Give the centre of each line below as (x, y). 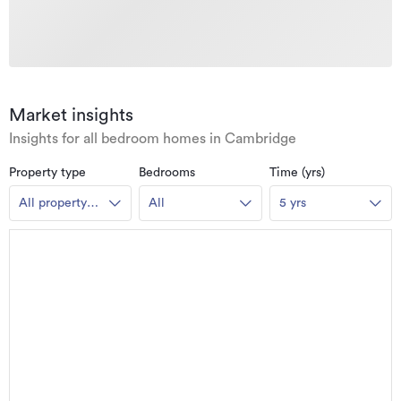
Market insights (71, 116)
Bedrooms (167, 173)
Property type (47, 173)
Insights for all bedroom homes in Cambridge (153, 139)
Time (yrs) (297, 173)
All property (53, 204)
